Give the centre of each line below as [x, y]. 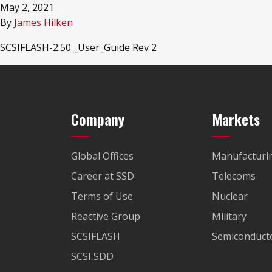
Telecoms [233, 176]
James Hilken [43, 22]
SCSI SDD [92, 256]
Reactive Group [106, 216]
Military [229, 216]
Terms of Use [102, 196]
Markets [236, 119]
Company [98, 119]
